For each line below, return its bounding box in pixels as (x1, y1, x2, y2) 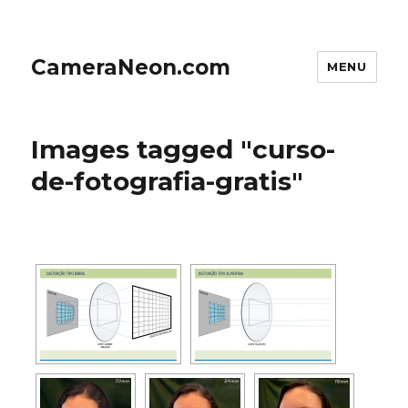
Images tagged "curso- (31, 134, 336, 165)
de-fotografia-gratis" (31, 166, 304, 197)
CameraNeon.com (31, 54, 231, 80)
